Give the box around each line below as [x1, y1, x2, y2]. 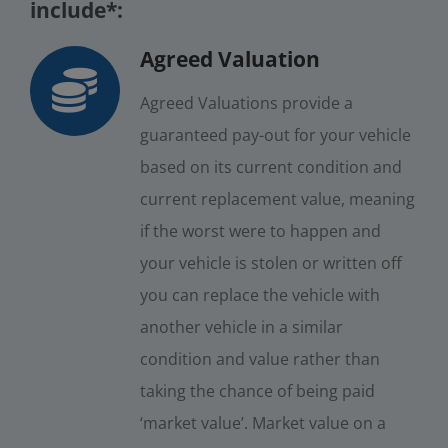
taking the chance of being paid [139, 379, 375, 402]
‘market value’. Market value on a [139, 411, 386, 434]
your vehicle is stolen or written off [139, 251, 402, 274]
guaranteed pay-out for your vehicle [139, 123, 411, 146]
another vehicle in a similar [139, 315, 343, 338]
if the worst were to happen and [139, 219, 381, 242]
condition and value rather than [139, 347, 380, 370]
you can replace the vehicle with [139, 283, 380, 306]
